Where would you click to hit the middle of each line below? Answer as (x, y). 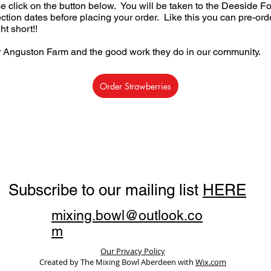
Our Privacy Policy (133, 251)
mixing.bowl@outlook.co (127, 215)
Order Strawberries (135, 86)
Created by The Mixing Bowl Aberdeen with (117, 262)
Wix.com (211, 262)
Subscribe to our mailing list (106, 190)
